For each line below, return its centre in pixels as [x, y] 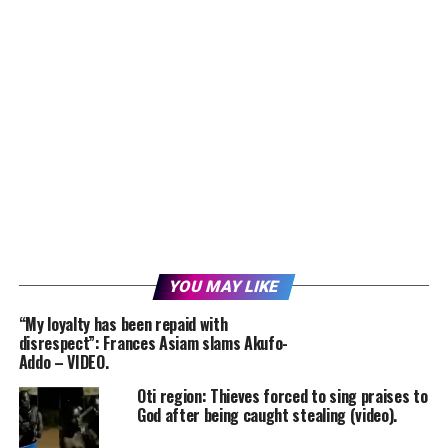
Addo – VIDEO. [63, 362]
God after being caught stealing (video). [267, 415]
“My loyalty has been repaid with [123, 324]
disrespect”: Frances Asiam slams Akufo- [153, 343]
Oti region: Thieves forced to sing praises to [282, 396]
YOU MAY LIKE [224, 287]
